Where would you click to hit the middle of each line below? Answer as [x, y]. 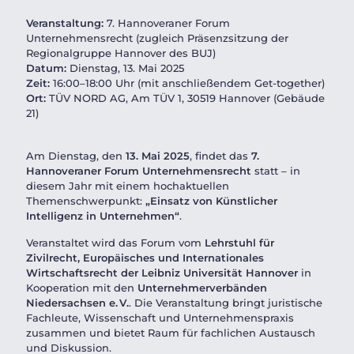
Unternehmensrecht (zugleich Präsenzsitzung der [157, 38]
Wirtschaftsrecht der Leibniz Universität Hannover [162, 273]
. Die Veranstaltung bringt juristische [226, 303]
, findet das [220, 156]
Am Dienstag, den [76, 156]
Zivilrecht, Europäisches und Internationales [145, 258]
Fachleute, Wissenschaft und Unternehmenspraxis [160, 318]
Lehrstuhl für [239, 243]
